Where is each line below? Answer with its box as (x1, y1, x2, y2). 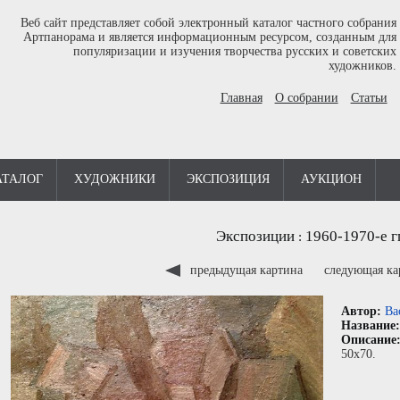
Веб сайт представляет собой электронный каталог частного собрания (20, 16, 396, 29)
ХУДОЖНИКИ (74, 172, 155, 186)
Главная (220, 91, 262, 104)
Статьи (350, 91, 387, 104)
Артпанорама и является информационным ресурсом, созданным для (22, 30, 396, 44)
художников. (328, 59, 396, 72)
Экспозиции (215, 228, 295, 245)
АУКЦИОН (301, 172, 362, 186)
